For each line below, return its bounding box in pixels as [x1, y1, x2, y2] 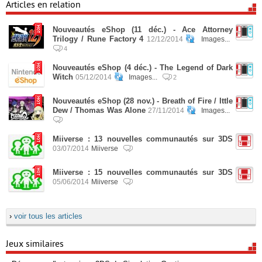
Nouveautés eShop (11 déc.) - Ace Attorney [53, 25, 233, 34]
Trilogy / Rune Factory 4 [53, 35, 144, 43]
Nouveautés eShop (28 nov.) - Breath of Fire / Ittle [53, 96, 233, 105]
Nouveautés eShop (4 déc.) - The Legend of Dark [53, 63, 233, 72]
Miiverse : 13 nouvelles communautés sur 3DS [53, 135, 233, 143]
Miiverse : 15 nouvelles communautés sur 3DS [53, 168, 233, 177]
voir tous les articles [14, 212, 82, 220]
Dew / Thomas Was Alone [53, 106, 146, 115]
